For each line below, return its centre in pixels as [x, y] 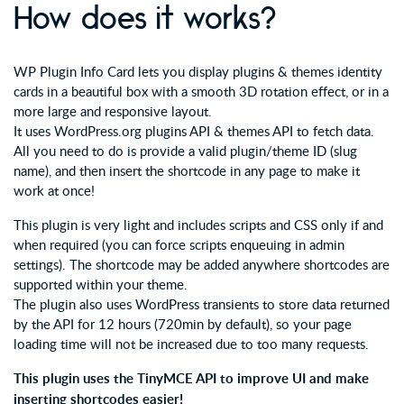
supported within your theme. [101, 284]
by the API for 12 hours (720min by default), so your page [183, 324]
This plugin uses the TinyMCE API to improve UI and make [191, 378]
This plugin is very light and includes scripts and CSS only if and [198, 225]
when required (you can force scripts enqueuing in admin [179, 244]
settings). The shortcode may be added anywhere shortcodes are [202, 264]
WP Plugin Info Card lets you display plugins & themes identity [198, 71]
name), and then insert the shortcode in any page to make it [187, 170]
